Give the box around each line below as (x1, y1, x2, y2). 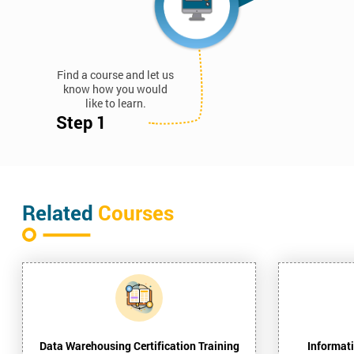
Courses (98, 198, 174, 226)
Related (22, 198, 98, 226)
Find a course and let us (57, 66, 174, 82)
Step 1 (56, 110, 107, 134)
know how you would (63, 81, 168, 96)
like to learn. (85, 95, 146, 111)
